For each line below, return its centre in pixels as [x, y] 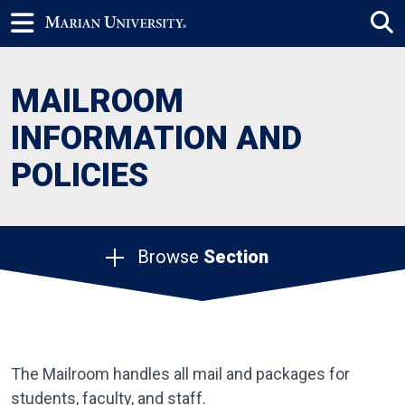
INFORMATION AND [156, 138]
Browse [170, 257]
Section [235, 257]
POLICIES [80, 175]
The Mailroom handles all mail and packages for [180, 374]
